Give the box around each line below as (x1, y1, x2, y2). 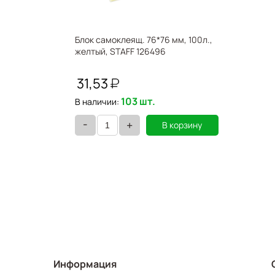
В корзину (162, 119, 203, 131)
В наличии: (75, 96, 119, 107)
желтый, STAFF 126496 (75, 45, 166, 57)
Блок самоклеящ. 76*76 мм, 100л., (75, 34, 212, 45)
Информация (53, 257, 117, 271)
